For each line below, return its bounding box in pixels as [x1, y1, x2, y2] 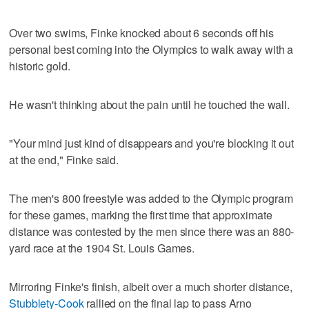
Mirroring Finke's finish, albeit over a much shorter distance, [9, 278, 292, 295]
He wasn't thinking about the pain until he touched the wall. [9, 96, 290, 112]
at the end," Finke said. [9, 151, 119, 168]
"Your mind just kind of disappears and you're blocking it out [9, 134, 294, 151]
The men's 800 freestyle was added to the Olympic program [9, 190, 293, 206]
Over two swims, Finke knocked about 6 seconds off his [9, 24, 274, 41]
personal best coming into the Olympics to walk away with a [9, 41, 294, 57]
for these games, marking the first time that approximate [9, 206, 272, 223]
